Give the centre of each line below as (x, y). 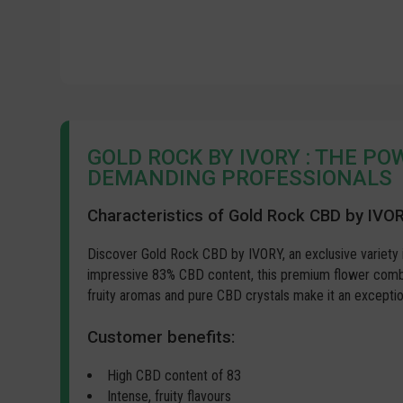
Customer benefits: (161, 338)
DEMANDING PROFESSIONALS (240, 178)
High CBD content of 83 (175, 375)
